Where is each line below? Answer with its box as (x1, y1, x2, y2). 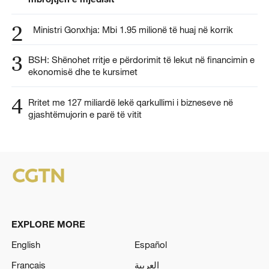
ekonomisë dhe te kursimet (28, 66, 140, 77)
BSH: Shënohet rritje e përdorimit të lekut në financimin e (28, 54, 255, 65)
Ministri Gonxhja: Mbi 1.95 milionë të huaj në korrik (28, 23, 235, 35)
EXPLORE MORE (11, 219, 85, 230)
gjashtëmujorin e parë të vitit (28, 109, 144, 120)
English (11, 239, 40, 250)
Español (134, 239, 167, 250)
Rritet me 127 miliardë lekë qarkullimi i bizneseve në (28, 97, 233, 108)
